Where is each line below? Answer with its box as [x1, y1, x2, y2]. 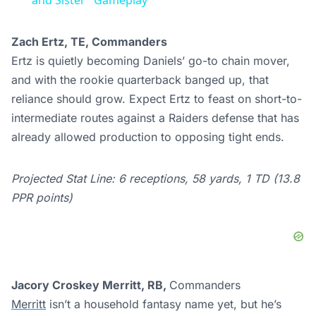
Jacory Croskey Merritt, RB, [11, 278, 169, 293]
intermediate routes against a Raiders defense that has [11, 111, 299, 126]
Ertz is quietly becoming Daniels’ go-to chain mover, [11, 54, 290, 68]
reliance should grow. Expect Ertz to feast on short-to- [11, 92, 302, 107]
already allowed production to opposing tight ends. [11, 130, 284, 145]
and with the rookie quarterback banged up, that [11, 73, 269, 87]
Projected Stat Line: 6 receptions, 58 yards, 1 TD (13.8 [11, 171, 300, 186]
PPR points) [11, 190, 73, 205]
